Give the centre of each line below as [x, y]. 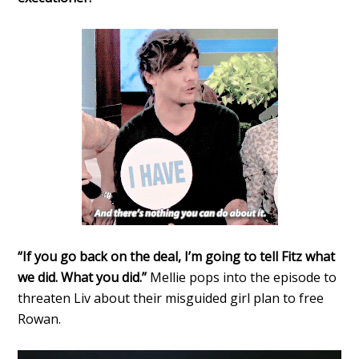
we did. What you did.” [84, 278]
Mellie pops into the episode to [244, 278]
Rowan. [40, 319]
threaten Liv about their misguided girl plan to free [171, 298]
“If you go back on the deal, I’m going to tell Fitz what [177, 257]
